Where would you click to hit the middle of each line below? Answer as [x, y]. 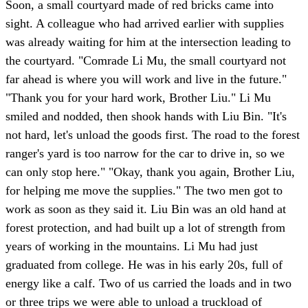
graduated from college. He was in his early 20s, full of [144, 265]
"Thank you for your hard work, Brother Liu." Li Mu [138, 98]
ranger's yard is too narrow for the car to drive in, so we [145, 154]
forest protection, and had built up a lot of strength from [145, 228]
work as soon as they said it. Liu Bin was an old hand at [146, 209]
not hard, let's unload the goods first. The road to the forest [153, 135]
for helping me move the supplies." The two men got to [144, 191]
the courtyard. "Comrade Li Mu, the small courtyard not [146, 61]
